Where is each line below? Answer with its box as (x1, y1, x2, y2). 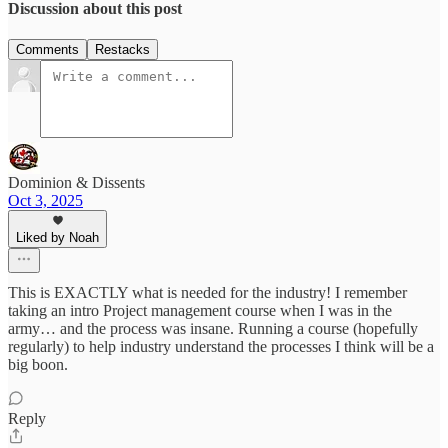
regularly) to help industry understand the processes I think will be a (8, 338, 434, 356)
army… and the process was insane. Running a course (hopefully (8, 320, 418, 338)
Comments (16, 42, 79, 58)
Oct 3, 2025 (8, 192, 83, 210)
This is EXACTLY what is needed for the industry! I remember (8, 284, 407, 302)
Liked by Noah (16, 230, 99, 246)
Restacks (95, 42, 150, 58)
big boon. (8, 356, 68, 374)
